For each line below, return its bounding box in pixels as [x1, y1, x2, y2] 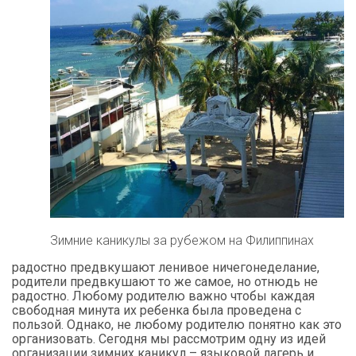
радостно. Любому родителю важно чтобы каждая [12, 288, 315, 304]
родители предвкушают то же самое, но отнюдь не [12, 273, 318, 289]
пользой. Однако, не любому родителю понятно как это [12, 316, 342, 332]
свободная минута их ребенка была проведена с [12, 302, 301, 318]
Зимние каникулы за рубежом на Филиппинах [50, 232, 314, 248]
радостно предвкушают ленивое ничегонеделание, [12, 259, 319, 275]
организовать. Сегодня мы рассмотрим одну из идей [12, 331, 326, 346]
